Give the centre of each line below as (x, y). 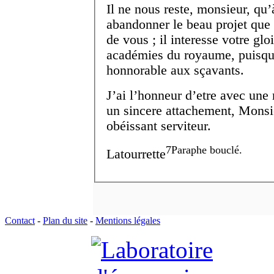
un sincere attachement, (172, 110)
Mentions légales (128, 220)
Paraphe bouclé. (207, 150)
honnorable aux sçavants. (175, 70)
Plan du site (65, 220)
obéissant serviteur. (159, 126)
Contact (20, 220)
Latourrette (136, 154)
